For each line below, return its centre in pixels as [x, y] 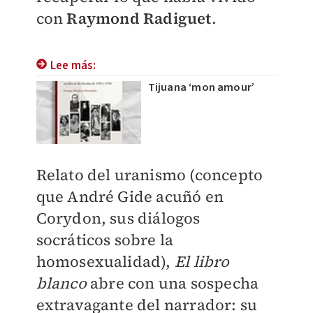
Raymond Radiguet [139, 18]
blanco [61, 283]
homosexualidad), [105, 261]
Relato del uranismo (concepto [150, 175]
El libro [202, 261]
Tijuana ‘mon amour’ [201, 87]
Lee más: [73, 66]
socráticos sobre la [105, 240]
